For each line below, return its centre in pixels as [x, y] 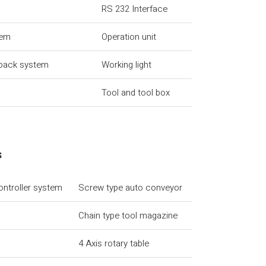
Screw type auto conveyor [131, 188]
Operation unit [129, 37]
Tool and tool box [136, 93]
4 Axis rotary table [114, 243]
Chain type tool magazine [128, 216]
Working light [127, 65]
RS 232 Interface [135, 9]
